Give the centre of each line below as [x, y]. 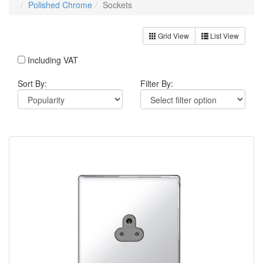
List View [224, 36]
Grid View [173, 36]
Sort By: [32, 83]
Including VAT [52, 60]
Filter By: [157, 83]
